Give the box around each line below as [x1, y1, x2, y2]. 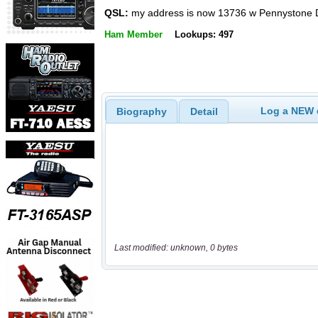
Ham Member [104, 28, 163, 40]
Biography [116, 105, 167, 117]
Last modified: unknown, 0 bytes [114, 243, 238, 253]
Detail [190, 105, 218, 117]
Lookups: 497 [174, 28, 234, 40]
